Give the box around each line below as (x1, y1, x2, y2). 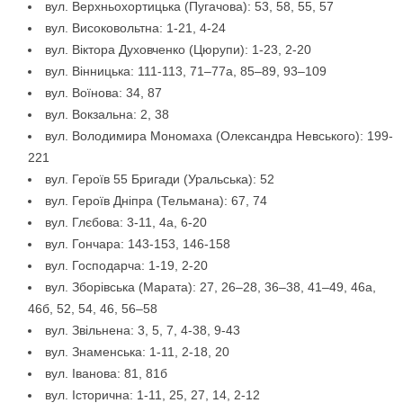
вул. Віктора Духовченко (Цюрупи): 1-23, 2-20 (45, 42, 311, 58)
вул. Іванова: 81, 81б (45, 366, 167, 381)
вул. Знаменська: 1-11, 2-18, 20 (45, 345, 229, 360)
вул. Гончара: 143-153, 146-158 (45, 237, 230, 252)
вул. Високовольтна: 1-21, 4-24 (45, 21, 226, 36)
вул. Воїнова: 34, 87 (45, 85, 162, 101)
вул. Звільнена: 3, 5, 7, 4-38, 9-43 (45, 323, 240, 338)
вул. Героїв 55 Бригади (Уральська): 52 (45, 172, 274, 187)
